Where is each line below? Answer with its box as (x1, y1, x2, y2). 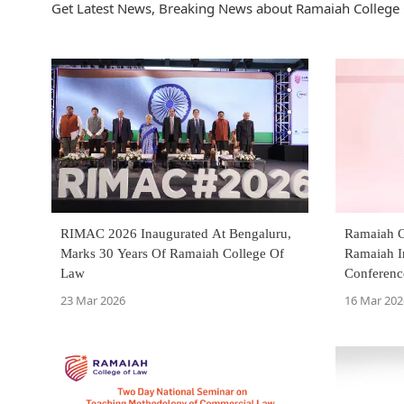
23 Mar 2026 (60, 292, 125, 309)
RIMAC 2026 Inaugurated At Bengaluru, (60, 226, 291, 242)
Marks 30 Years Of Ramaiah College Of (60, 246, 284, 262)
